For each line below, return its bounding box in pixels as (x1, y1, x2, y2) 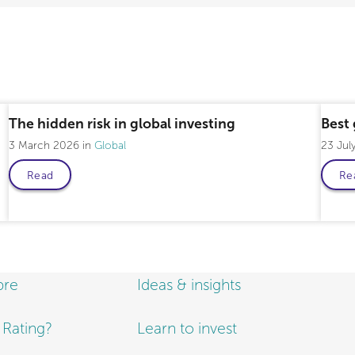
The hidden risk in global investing (8, 115, 235, 132)
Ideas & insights (136, 277, 241, 294)
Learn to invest (136, 320, 237, 338)
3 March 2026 (8, 139, 82, 152)
